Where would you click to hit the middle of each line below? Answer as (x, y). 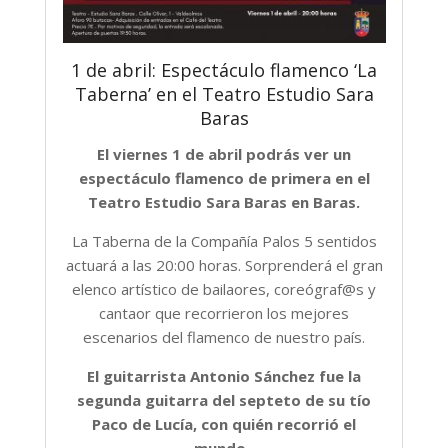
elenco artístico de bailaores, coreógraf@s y (224, 288)
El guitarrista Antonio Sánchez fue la (224, 375)
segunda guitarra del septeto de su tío (224, 399)
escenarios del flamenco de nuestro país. (224, 336)
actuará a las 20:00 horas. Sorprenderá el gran (224, 264)
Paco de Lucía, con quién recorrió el (224, 423)
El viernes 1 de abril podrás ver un (224, 153)
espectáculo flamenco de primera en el (224, 177)
